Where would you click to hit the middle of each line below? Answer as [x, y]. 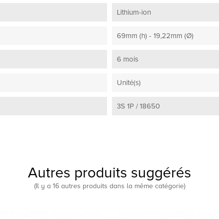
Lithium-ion [134, 12]
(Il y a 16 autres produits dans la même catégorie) [109, 186]
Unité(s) [129, 82]
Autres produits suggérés [109, 173]
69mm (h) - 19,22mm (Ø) [155, 35]
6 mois [128, 59]
